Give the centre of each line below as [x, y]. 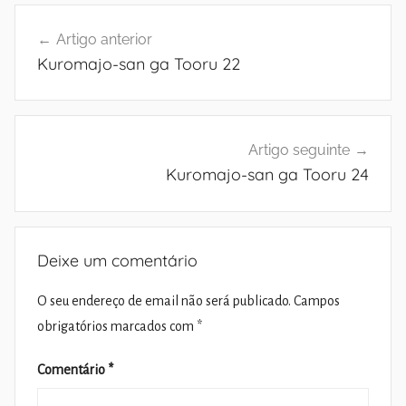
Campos [317, 301]
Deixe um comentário [117, 261]
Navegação [72, 19]
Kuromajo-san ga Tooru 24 [267, 175]
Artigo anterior [104, 39]
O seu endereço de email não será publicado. [164, 301]
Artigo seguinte [299, 150]
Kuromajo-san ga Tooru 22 [139, 63]
